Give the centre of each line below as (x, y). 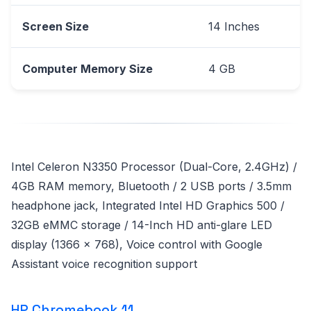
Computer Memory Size (87, 68)
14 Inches (234, 26)
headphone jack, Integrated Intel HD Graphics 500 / (148, 205)
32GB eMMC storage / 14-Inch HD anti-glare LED (142, 225)
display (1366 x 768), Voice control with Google (137, 244)
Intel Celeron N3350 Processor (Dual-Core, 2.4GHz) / (154, 166)
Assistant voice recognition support (104, 263)
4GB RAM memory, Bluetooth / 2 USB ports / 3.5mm (151, 186)
